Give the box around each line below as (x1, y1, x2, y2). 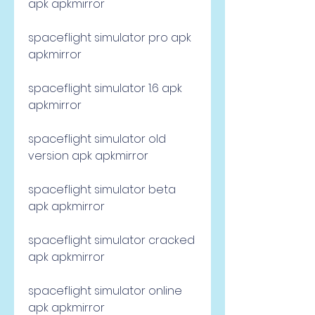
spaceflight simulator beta (28, 181, 176, 198)
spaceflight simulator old (28, 131, 166, 147)
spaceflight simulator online (28, 283, 182, 299)
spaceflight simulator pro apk (28, 30, 191, 46)
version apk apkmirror (28, 148, 148, 164)
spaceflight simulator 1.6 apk (28, 80, 182, 96)
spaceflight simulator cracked (28, 232, 195, 248)
